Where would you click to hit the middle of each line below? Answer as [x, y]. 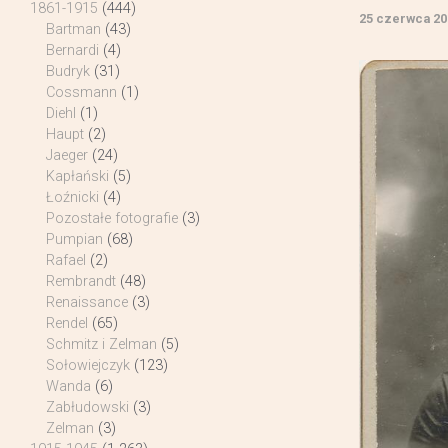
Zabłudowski [87, 408]
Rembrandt [81, 282]
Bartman [73, 30]
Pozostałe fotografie [112, 219]
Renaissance [87, 303]
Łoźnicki [72, 198]
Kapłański [77, 177]
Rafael [66, 261]
